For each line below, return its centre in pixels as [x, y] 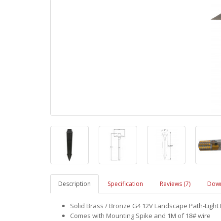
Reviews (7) [175, 184]
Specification [125, 184]
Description [74, 184]
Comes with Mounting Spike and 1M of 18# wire [140, 216]
